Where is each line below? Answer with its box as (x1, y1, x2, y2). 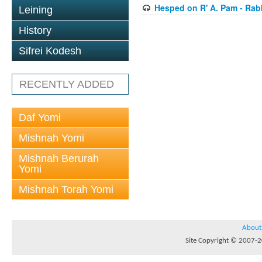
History (19, 25, 51, 36)
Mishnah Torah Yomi (19, 184, 113, 195)
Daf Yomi (19, 112, 61, 123)
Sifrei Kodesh (19, 45, 81, 57)
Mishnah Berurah (19, 153, 99, 164)
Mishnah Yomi (19, 132, 84, 144)
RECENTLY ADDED (19, 78, 114, 90)
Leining (19, 4, 53, 16)
